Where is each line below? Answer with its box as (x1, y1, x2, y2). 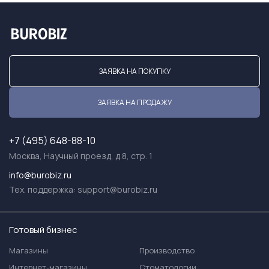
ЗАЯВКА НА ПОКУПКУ (98, 66, 171, 76)
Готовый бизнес (9, 223, 77, 236)
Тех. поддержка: (9, 184, 77, 195)
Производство (139, 245, 195, 256)
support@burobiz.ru (77, 184, 157, 195)
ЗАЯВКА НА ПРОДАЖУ (97, 97, 172, 107)
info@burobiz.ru (9, 169, 71, 181)
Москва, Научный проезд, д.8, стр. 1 (9, 150, 153, 162)
